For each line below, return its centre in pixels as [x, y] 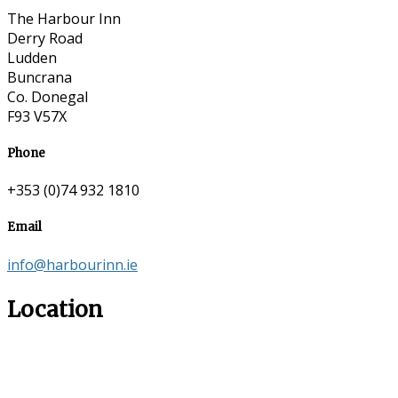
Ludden [32, 57]
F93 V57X [37, 116]
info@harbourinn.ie [72, 264]
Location [55, 309]
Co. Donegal [48, 96]
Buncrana [40, 77]
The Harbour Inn [64, 18]
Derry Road [45, 38]
